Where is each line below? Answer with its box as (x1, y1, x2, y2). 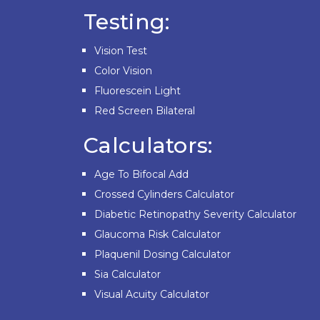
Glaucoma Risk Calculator (94, 228, 221, 241)
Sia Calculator (94, 268, 161, 281)
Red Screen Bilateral (94, 104, 195, 118)
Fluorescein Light (94, 84, 181, 98)
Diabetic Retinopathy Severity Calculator (94, 208, 296, 221)
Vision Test (94, 44, 147, 58)
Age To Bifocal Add (94, 168, 189, 181)
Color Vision (94, 64, 152, 78)
